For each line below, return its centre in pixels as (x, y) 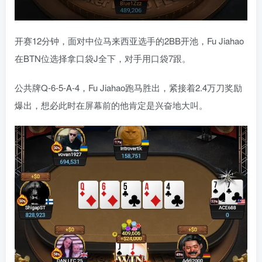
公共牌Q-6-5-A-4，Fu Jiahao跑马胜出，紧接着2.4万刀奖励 (128, 87)
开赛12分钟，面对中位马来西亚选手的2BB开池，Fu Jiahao (129, 40)
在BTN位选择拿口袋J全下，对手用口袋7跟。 (103, 58)
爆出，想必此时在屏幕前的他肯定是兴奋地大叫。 (111, 105)
